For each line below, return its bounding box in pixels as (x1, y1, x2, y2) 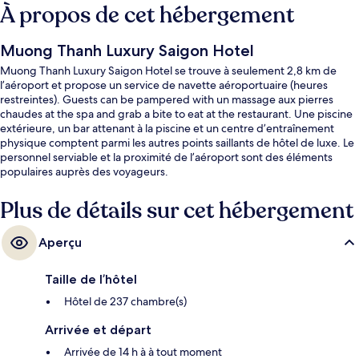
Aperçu (38, 234, 82, 250)
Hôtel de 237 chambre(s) (64, 293, 187, 309)
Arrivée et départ (45, 321, 151, 337)
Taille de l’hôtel (45, 271, 137, 287)
